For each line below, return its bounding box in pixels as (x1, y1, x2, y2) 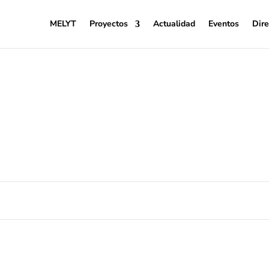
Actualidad (153, 18, 195, 29)
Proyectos (89, 18, 128, 29)
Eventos (208, 18, 239, 29)
